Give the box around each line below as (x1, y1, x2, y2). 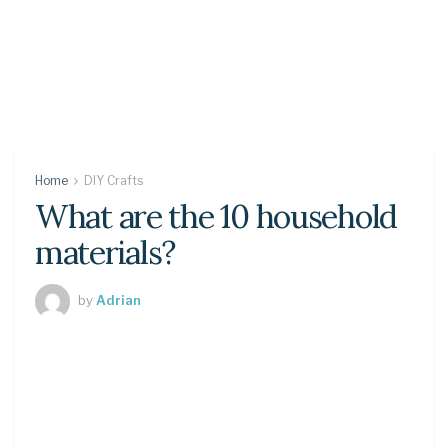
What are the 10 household (35, 196, 398, 237)
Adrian (96, 291, 141, 308)
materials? (35, 232, 176, 273)
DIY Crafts (84, 173, 143, 188)
